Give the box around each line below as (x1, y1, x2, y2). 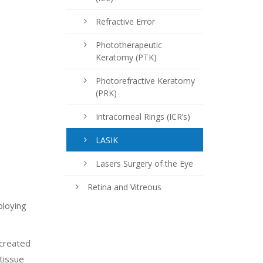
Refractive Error (95, 16, 155, 27)
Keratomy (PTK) (95, 52, 157, 63)
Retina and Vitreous (87, 181, 161, 193)
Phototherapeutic (95, 39, 162, 50)
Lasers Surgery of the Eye (95, 158, 193, 169)
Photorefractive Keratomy (95, 75, 195, 86)
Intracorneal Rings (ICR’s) (95, 111, 190, 122)
